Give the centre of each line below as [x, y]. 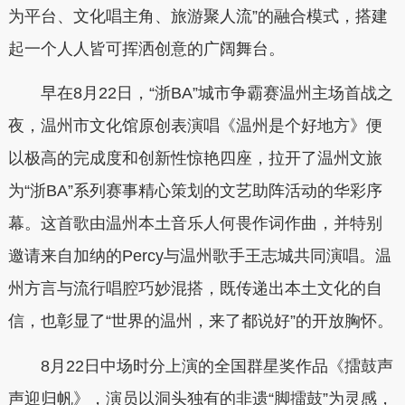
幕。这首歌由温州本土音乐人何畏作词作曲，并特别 [195, 223]
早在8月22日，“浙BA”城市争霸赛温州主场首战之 [217, 93]
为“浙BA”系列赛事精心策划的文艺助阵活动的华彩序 [195, 191]
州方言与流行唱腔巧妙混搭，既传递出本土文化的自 [195, 288]
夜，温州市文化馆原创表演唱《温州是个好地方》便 [195, 126]
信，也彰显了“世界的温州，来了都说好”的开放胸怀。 [200, 321]
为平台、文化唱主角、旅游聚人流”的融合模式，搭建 [198, 16]
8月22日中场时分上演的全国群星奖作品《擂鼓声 [217, 366]
